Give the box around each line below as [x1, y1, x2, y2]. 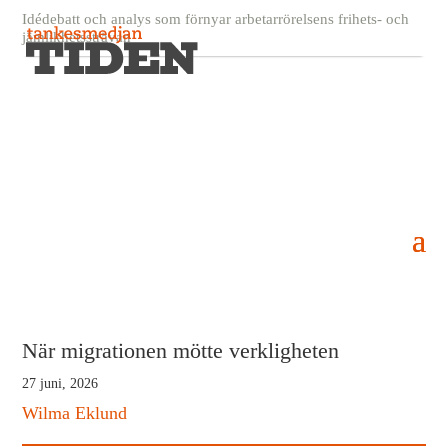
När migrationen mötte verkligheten [22, 338, 340, 363]
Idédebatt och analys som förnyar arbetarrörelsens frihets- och [22, 11, 410, 27]
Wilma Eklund [22, 403, 128, 423]
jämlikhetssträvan [22, 29, 132, 45]
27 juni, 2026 [22, 376, 99, 391]
